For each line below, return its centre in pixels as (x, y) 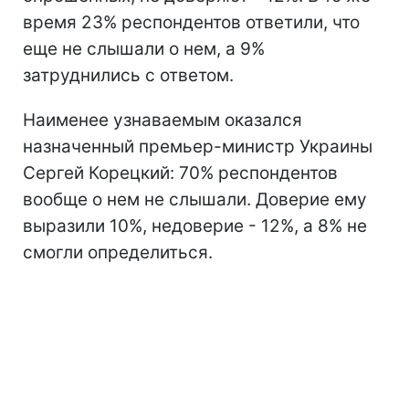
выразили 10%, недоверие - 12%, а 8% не (195, 226)
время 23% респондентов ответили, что (191, 23)
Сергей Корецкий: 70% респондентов (180, 173)
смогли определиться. (118, 253)
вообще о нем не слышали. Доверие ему (195, 200)
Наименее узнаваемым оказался (163, 121)
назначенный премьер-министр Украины (198, 147)
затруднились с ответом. (128, 76)
